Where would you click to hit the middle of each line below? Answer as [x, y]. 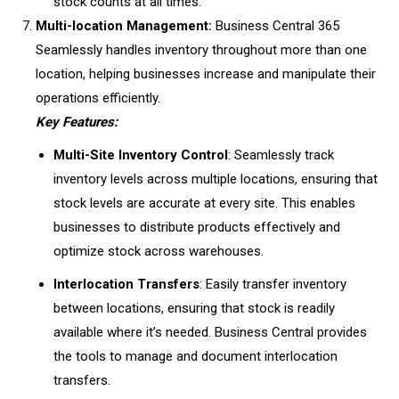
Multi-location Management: [124, 26]
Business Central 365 [276, 26]
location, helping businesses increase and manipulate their [206, 74]
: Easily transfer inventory [273, 284]
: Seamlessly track [281, 155]
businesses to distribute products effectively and [197, 227]
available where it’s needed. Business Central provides [210, 332]
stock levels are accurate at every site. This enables [204, 203]
